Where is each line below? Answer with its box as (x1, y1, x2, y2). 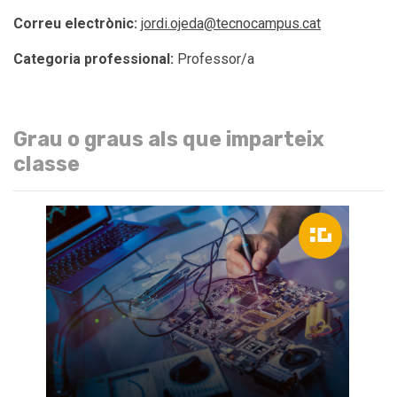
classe (13, 152, 80, 176)
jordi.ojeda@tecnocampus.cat (141, 15, 321, 32)
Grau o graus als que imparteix (13, 127, 324, 152)
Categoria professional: (13, 51, 174, 67)
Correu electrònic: (13, 15, 137, 32)
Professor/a (174, 51, 254, 67)
